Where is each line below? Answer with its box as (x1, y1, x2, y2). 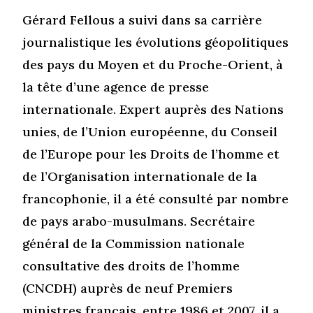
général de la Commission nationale (22, 235, 245, 252)
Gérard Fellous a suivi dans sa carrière (22, 11, 263, 28)
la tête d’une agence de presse (22, 78, 210, 95)
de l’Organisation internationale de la (22, 168, 258, 184)
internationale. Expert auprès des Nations (22, 101, 284, 117)
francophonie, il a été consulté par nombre (22, 190, 289, 207)
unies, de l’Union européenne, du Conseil (22, 123, 278, 140)
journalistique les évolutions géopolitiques (22, 34, 289, 50)
